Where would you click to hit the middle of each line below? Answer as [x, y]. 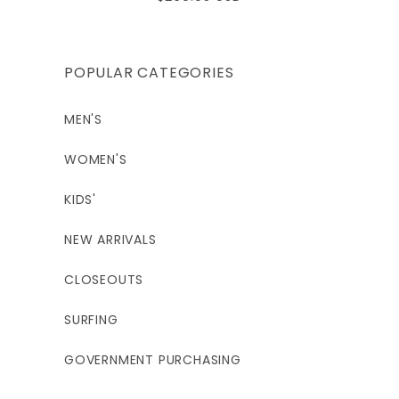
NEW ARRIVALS [110, 240]
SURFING [91, 320]
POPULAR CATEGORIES [149, 73]
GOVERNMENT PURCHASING [153, 360]
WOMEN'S [96, 160]
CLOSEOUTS [104, 280]
